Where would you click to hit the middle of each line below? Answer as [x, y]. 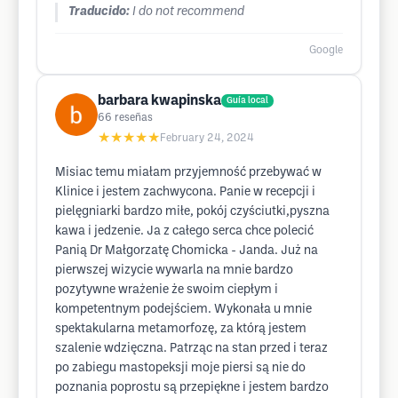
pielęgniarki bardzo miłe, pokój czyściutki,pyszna [192, 212]
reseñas [134, 118]
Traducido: [99, 12]
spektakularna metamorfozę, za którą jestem [181, 329]
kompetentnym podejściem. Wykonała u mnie [183, 310]
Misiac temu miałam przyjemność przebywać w [188, 173]
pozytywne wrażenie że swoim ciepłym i [167, 290]
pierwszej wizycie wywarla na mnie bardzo [174, 271]
